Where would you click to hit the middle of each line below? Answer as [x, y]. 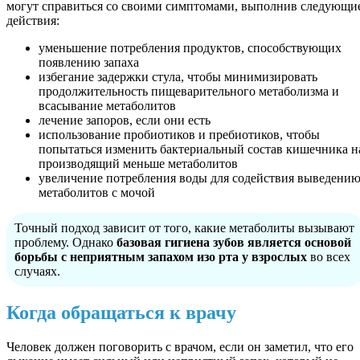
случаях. [37, 271]
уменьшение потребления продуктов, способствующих [190, 47]
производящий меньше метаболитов [138, 163]
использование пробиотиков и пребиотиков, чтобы [179, 134]
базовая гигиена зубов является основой [234, 242]
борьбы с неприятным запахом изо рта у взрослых [161, 256]
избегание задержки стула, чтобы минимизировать [178, 76]
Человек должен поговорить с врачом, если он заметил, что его [180, 347]
